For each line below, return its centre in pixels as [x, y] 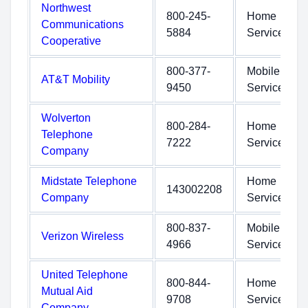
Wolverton [66, 118]
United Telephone [85, 275]
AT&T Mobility [76, 79]
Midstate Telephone [89, 181]
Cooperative [71, 41]
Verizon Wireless [82, 236]
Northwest [66, 8]
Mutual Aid [67, 291]
